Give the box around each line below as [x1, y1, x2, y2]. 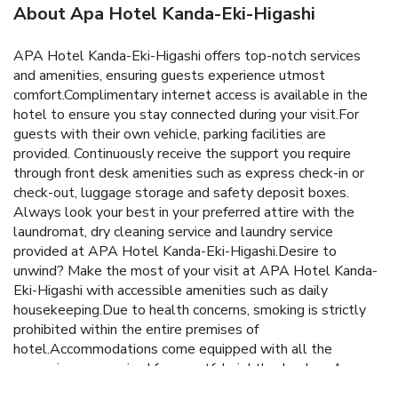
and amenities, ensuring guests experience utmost [13, 66, 325, 86]
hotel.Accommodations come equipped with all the [13, 339, 332, 360]
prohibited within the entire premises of [13, 320, 259, 340]
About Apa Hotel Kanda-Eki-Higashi [13, 2, 315, 27]
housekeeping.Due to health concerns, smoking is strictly [13, 300, 366, 321]
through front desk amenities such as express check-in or [13, 163, 364, 184]
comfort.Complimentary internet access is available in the [13, 85, 368, 106]
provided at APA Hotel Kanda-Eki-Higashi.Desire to [13, 242, 337, 262]
